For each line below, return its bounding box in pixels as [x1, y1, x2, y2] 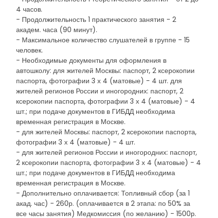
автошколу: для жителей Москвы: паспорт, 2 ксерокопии [16, 66, 195, 75]
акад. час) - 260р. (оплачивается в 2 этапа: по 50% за [16, 199, 190, 208]
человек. [16, 45, 43, 55]
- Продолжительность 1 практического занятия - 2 [16, 15, 176, 24]
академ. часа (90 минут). [16, 25, 97, 35]
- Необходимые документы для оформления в [16, 55, 166, 65]
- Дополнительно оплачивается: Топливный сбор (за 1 [16, 188, 190, 198]
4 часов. [16, 4, 42, 14]
